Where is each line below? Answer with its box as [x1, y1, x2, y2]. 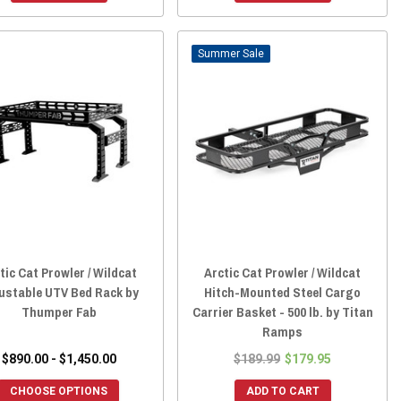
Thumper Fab [21, 303, 97, 322]
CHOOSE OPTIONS [10, 385, 108, 398]
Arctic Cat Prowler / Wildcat [204, 263, 362, 283]
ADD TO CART [245, 385, 320, 398]
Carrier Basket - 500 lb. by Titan [192, 303, 373, 322]
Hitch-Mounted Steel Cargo [204, 283, 362, 303]
